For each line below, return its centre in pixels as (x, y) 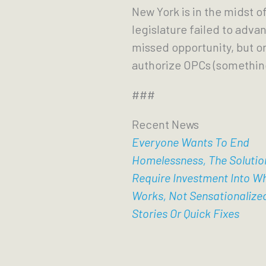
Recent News (165, 124)
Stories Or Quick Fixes (186, 213)
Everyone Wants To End (191, 142)
